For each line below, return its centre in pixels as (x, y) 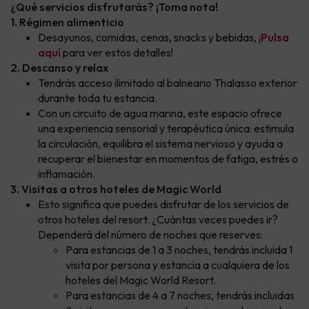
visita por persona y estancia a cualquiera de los (178, 265)
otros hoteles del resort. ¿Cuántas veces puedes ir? (158, 220)
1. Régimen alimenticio (67, 22)
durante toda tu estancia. (98, 98)
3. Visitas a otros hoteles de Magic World (116, 189)
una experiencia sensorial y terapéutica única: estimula (166, 129)
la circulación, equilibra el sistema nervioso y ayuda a (160, 144)
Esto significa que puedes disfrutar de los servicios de (163, 205)
